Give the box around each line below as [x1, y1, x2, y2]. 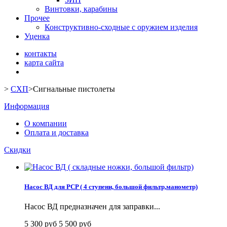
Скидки [4, 145, 31, 154]
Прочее [24, 14, 50, 22]
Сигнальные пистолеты [33, 85, 115, 93]
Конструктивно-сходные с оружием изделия [45, 23, 198, 31]
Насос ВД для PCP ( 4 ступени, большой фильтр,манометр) [24, 183, 198, 191]
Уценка [24, 32, 50, 41]
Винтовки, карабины [45, 5, 118, 13]
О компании [24, 119, 67, 128]
